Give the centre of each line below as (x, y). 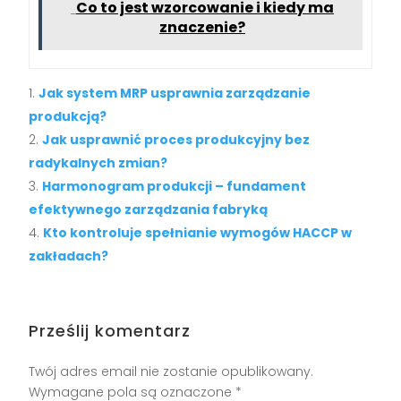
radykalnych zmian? (98, 163)
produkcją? (68, 117)
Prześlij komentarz (110, 331)
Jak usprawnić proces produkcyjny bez (176, 140)
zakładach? (69, 256)
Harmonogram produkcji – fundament (175, 187)
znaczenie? (202, 28)
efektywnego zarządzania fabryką (149, 210)
